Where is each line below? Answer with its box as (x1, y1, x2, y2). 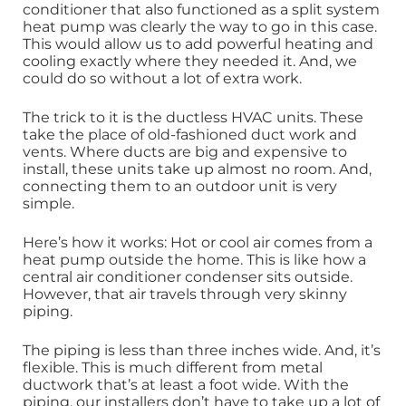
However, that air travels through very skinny (23, 285, 347, 303)
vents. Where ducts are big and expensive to (23, 142, 347, 160)
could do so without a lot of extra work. (23, 69, 302, 87)
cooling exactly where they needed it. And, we (23, 52, 357, 70)
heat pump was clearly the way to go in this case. (23, 17, 377, 35)
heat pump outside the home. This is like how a (23, 250, 366, 268)
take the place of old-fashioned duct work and (23, 125, 357, 143)
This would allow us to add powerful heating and (23, 34, 373, 53)
